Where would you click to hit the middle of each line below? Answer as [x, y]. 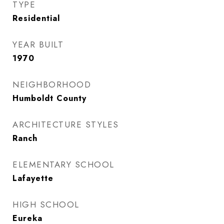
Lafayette [33, 178]
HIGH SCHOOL [46, 204]
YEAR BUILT [38, 44]
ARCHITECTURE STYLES [66, 124]
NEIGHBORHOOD [52, 84]
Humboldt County [49, 98]
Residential [36, 18]
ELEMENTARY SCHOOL [63, 164]
